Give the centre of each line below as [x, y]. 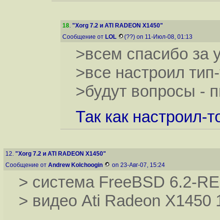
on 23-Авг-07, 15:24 [138, 165]
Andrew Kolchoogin [75, 165]
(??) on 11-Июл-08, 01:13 [159, 37]
